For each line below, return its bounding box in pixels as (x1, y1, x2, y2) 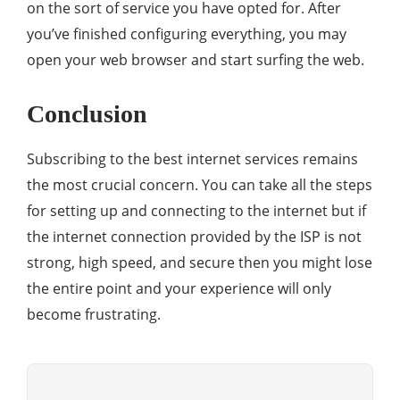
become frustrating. (27, 304, 161, 325)
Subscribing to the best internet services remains (27, 149, 358, 170)
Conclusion (27, 100, 147, 129)
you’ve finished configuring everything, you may (27, 24, 346, 45)
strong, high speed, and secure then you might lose (27, 253, 372, 273)
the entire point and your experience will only (27, 279, 331, 299)
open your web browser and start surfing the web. (27, 50, 364, 71)
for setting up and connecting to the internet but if (27, 201, 366, 221)
